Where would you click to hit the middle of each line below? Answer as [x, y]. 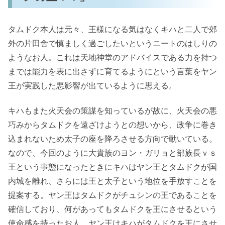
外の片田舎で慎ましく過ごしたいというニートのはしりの [113, 43]
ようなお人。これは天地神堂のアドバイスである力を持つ [113, 58]
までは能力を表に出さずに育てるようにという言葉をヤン [113, 72]
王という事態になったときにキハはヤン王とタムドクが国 [113, 167]
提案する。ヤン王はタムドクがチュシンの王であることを [113, 195]
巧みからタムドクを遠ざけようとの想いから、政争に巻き [113, 125]
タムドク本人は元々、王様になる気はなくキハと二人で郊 [113, 29]
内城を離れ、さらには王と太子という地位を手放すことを [113, 181]
